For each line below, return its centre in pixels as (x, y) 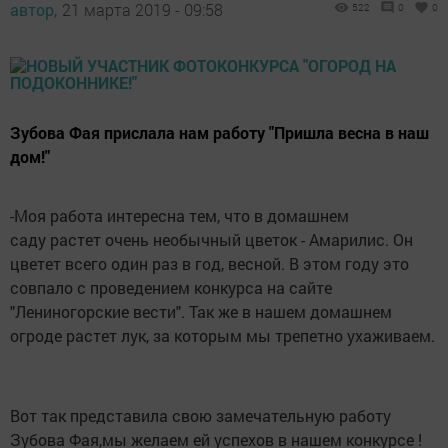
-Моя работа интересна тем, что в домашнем (179, 215)
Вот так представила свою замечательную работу (200, 415)
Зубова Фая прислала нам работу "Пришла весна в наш (219, 132)
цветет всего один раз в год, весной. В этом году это (209, 263)
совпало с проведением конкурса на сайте (171, 287)
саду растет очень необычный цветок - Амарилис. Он (211, 239)
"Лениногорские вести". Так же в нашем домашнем (201, 311)
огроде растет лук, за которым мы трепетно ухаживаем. (222, 335)
